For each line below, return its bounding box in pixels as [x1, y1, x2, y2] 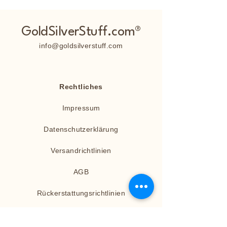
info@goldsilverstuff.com [39, 42, 123, 50]
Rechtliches [59, 83, 103, 91]
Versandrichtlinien [51, 146, 111, 155]
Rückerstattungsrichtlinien [37, 189, 125, 197]
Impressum [62, 104, 100, 112]
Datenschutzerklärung [44, 125, 119, 133]
